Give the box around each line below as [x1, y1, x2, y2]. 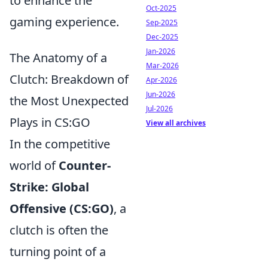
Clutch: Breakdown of [10, 71, 129, 87]
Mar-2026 [146, 60, 179, 71]
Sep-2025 [146, 17, 178, 28]
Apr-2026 [146, 75, 177, 85]
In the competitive [10, 135, 110, 152]
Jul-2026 [146, 103, 173, 114]
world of [10, 157, 59, 173]
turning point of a [10, 243, 106, 260]
